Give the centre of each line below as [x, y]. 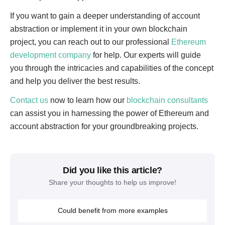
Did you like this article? [113, 170]
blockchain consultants [167, 100]
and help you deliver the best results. [75, 81]
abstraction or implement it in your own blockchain [99, 29]
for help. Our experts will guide [146, 55]
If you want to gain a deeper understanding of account [105, 16]
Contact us [29, 100]
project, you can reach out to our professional [91, 42]
